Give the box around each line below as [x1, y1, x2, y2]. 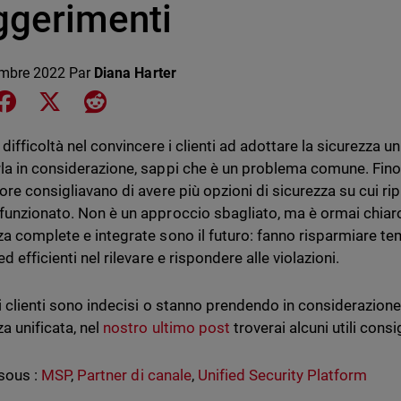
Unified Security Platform [197, 366, 368, 384]
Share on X [64, 91, 133, 108]
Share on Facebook [18, 91, 141, 108]
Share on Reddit [106, 91, 207, 108]
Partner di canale [77, 366, 192, 384]
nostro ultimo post [103, 319, 230, 337]
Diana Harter [94, 64, 176, 81]
